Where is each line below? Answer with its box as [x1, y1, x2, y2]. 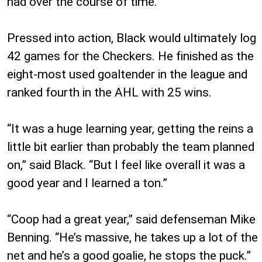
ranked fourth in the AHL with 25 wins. [7, 85, 212, 99]
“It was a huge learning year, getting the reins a [7, 121, 253, 136]
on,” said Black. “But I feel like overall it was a [7, 157, 245, 172]
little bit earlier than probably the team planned [7, 139, 254, 154]
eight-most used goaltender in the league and [7, 67, 247, 81]
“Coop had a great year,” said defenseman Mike [7, 212, 256, 226]
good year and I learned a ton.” [7, 175, 167, 190]
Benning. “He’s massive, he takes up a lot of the [7, 230, 258, 244]
